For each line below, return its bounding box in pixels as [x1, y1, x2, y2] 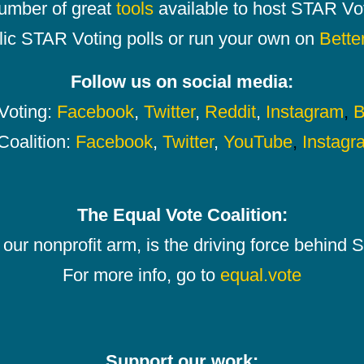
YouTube [223, 131, 292, 152]
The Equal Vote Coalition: [76, 204, 288, 225]
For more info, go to [63, 264, 220, 285]
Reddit [205, 101, 256, 122]
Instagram [266, 101, 344, 122]
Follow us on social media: [71, 71, 293, 92]
